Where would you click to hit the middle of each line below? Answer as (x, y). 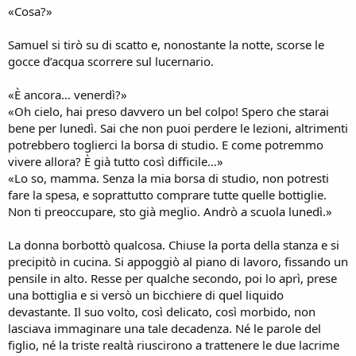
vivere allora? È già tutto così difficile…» (116, 161)
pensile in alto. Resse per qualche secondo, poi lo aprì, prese (172, 278)
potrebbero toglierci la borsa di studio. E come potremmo (166, 145)
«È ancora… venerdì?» (68, 95)
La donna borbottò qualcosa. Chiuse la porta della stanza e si (174, 245)
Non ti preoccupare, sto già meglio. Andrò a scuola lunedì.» (170, 211)
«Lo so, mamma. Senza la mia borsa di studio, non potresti (168, 178)
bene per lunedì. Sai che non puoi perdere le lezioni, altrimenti (178, 128)
